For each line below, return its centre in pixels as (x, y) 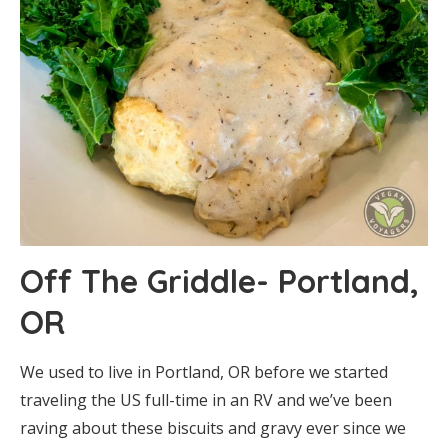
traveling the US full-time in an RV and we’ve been (206, 400)
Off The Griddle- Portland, (219, 281)
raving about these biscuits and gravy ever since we (213, 428)
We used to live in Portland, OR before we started (204, 372)
